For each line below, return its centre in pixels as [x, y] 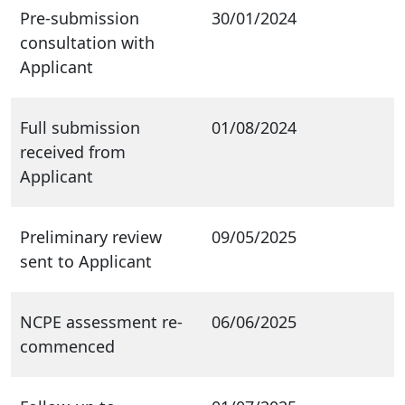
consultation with [87, 42]
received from [73, 151]
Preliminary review [91, 236]
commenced [67, 346]
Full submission [80, 127]
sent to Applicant [86, 261]
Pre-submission [80, 18]
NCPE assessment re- [101, 321]
